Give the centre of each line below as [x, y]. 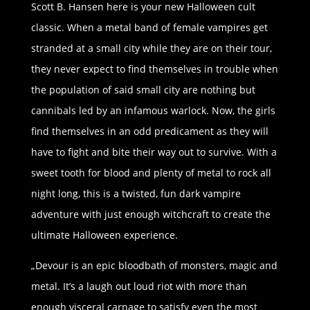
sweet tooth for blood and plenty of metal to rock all [151, 173]
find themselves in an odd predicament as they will [149, 131]
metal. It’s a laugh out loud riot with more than [139, 286]
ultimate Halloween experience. [104, 235]
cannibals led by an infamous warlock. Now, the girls [153, 111]
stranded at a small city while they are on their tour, [151, 48]
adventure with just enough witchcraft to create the [151, 215]
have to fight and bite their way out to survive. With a [154, 152]
